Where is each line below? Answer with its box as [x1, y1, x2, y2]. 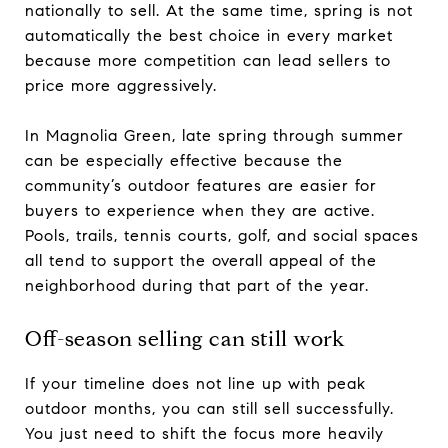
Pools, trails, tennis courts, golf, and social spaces [25, 225, 419, 245]
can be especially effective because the [25, 150, 343, 170]
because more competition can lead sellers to [25, 50, 391, 70]
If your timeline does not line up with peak [25, 373, 366, 393]
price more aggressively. [25, 75, 217, 95]
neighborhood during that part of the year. [25, 275, 369, 295]
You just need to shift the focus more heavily [25, 423, 384, 443]
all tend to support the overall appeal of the [25, 250, 377, 270]
